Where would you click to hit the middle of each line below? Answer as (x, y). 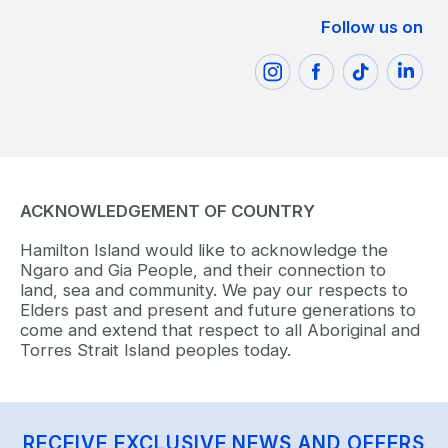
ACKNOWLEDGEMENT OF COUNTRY (167, 211)
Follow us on (372, 26)
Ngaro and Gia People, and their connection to (203, 270)
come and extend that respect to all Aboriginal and (220, 330)
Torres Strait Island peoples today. (155, 350)
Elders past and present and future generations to (218, 310)
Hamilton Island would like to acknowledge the (204, 250)
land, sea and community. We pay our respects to (214, 290)
